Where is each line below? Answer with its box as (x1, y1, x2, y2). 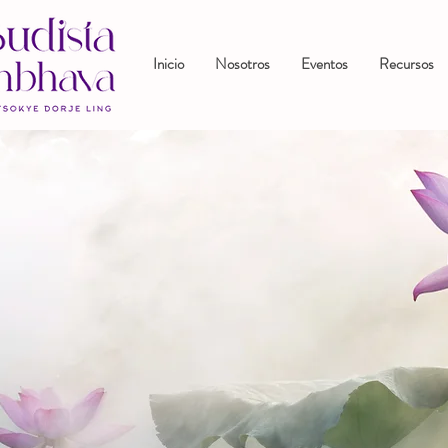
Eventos (300, 53, 348, 75)
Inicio (152, 53, 184, 75)
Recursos (378, 53, 434, 75)
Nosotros (214, 53, 270, 75)
